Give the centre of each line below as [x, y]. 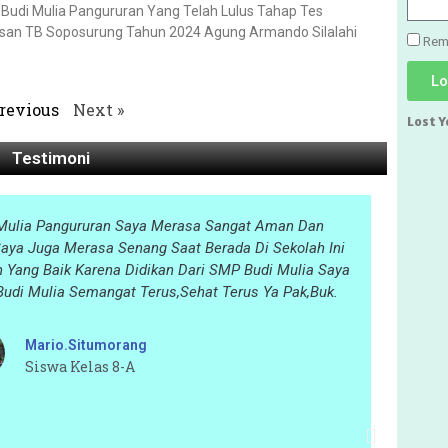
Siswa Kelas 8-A [79, 367]
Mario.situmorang [85, 345]
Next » [99, 110]
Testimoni [50, 158]
